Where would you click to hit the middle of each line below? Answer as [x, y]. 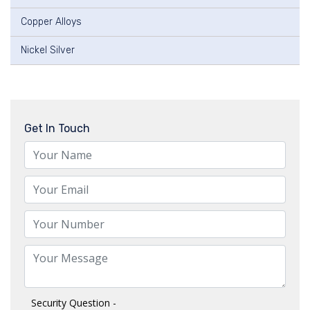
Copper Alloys [51, 22]
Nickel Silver [48, 50]
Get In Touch [57, 128]
